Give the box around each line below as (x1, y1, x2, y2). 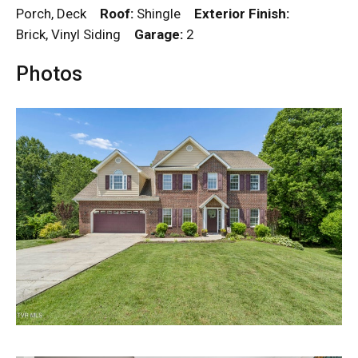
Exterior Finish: (194, 6, 289, 22)
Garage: (134, 26, 183, 43)
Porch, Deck (16, 6, 100, 22)
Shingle (133, 6, 194, 22)
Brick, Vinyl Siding (16, 26, 134, 43)
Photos (16, 62, 82, 86)
